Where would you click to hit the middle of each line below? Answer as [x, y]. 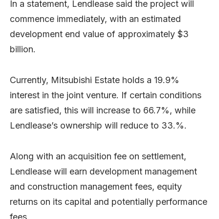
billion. [23, 49]
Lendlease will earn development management [103, 171]
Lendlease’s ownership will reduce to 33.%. [98, 125]
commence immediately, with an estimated [95, 19]
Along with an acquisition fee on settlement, [98, 156]
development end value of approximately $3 [99, 34]
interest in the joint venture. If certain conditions [106, 95]
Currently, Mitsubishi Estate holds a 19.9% [95, 80]
